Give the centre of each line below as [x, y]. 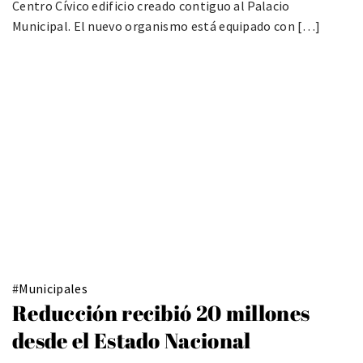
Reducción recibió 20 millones [161, 312]
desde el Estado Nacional [132, 340]
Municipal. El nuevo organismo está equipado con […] [167, 26]
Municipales [53, 288]
